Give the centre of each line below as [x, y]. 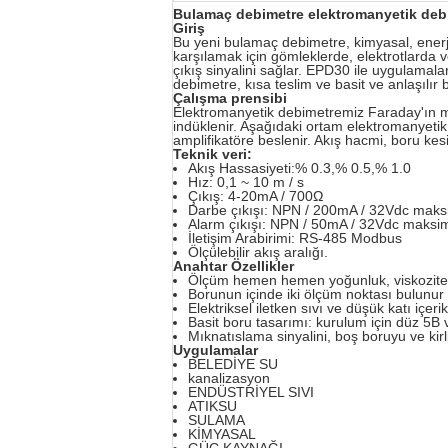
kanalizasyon [229, 378]
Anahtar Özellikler [233, 266]
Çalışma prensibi [230, 98]
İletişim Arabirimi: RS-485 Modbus [295, 238]
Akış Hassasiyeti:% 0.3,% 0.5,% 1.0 [299, 168]
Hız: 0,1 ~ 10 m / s [246, 182]
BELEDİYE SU [233, 364]
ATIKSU [212, 406]
